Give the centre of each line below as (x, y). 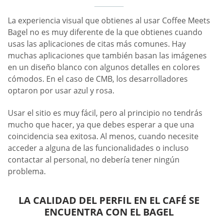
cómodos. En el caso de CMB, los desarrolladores (98, 79)
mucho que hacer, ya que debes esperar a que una (101, 124)
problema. (27, 171)
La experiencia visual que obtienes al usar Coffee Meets (109, 21)
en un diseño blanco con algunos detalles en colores (104, 67)
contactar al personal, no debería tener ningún (94, 159)
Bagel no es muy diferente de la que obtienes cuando (105, 32)
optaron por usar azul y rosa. (61, 91)
